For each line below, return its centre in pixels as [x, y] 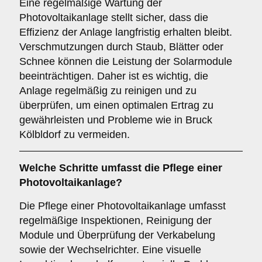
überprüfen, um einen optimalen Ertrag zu [116, 105]
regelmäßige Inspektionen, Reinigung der [116, 220]
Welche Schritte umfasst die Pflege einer [121, 168]
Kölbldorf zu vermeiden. [75, 135]
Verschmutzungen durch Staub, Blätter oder [121, 47]
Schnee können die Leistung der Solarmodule [126, 61]
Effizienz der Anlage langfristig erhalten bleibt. [126, 32]
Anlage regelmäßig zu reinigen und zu [108, 91]
